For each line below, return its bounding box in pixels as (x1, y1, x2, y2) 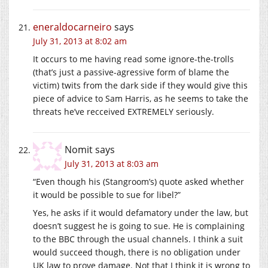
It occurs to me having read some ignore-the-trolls (33, 53, 234, 65)
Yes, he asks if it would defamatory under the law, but (33, 206, 248, 218)
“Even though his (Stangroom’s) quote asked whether (33, 175, 244, 187)
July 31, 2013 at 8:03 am (65, 157, 159, 169)
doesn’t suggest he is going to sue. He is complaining (33, 220, 245, 232)
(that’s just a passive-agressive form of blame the (33, 66, 229, 78)
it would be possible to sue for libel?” (33, 188, 181, 200)
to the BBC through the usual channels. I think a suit (33, 233, 243, 245)
